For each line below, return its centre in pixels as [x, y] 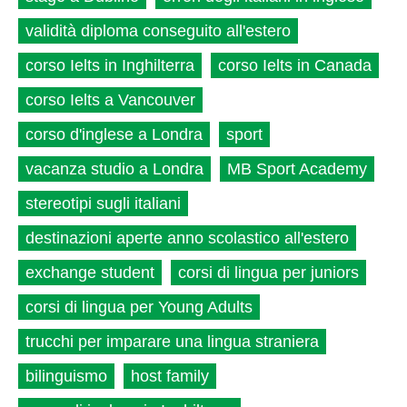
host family [170, 377]
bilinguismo [66, 377]
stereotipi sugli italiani [103, 204]
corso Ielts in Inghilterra [110, 66]
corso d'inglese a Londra [114, 135]
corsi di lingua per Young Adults [139, 308]
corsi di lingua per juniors [268, 273]
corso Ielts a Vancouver [110, 100]
